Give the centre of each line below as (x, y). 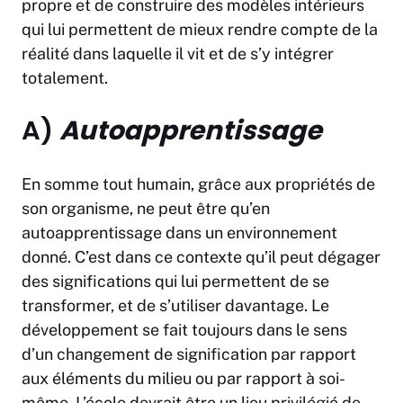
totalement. (65, 78)
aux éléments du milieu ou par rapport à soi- (184, 379)
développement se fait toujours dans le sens (184, 330)
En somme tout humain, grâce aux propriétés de (198, 184)
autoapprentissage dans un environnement (179, 233)
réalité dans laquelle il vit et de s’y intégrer (178, 54)
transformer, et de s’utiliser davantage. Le (175, 306)
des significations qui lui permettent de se (175, 282)
